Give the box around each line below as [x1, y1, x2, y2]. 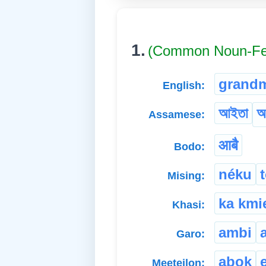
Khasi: [172, 198, 205, 211]
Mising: [167, 169, 205, 182]
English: [163, 80, 205, 92]
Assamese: [148, 109, 205, 121]
